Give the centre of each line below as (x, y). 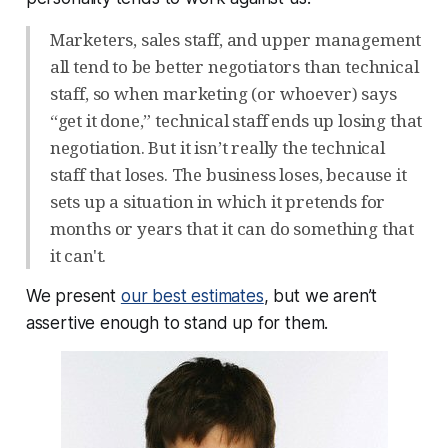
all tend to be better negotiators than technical (234, 66)
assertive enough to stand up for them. (177, 322)
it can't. (78, 255)
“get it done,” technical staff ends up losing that (236, 120)
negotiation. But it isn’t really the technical (217, 147)
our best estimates (192, 295)
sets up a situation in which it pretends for (217, 201)
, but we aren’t (320, 295)
